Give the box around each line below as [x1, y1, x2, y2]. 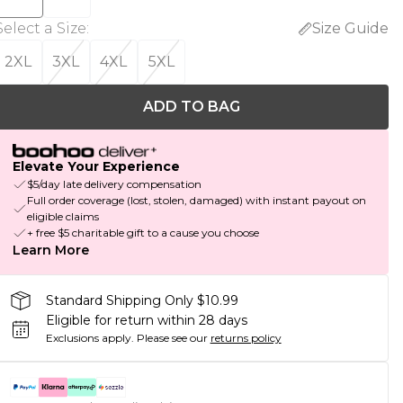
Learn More [12, 242, 89, 259]
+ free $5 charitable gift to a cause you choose [26, 226, 259, 240]
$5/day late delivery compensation [26, 177, 201, 192]
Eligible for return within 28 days [45, 312, 247, 329]
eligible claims [26, 210, 99, 224]
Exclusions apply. [45, 331, 134, 345]
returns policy [210, 331, 282, 345]
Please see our [136, 331, 208, 345]
